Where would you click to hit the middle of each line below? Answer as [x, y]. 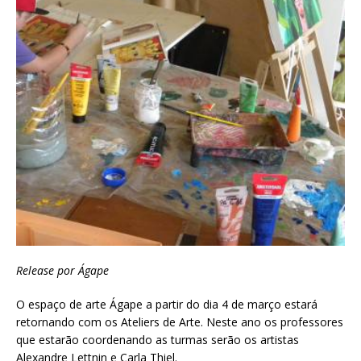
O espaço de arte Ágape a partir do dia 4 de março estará [167, 305]
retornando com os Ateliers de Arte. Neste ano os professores [180, 322]
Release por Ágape [62, 271]
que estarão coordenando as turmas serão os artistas [158, 340]
